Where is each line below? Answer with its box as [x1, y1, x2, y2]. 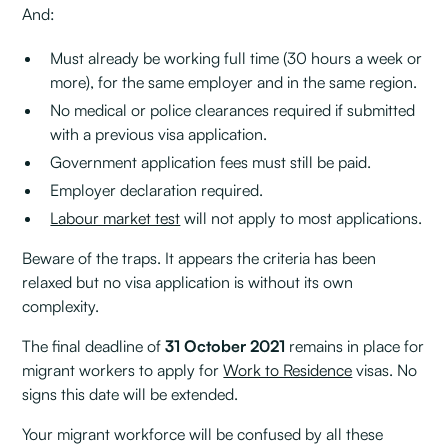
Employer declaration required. [50, 179, 264, 200]
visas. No [352, 359, 418, 380]
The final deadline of [22, 335, 166, 356]
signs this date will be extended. [22, 383, 239, 404]
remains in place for [285, 335, 425, 356]
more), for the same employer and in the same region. [50, 71, 418, 92]
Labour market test [50, 207, 181, 228]
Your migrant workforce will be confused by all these [22, 423, 384, 444]
